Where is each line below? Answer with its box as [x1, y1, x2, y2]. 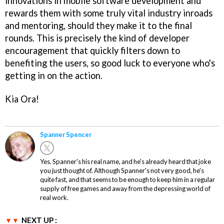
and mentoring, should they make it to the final [5, 19, 192, 31]
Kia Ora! [5, 93, 39, 104]
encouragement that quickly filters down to [5, 44, 180, 56]
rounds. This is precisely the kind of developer [5, 32, 189, 43]
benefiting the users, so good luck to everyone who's [5, 57, 215, 68]
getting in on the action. [5, 69, 102, 81]
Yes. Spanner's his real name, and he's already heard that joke [40, 157, 211, 166]
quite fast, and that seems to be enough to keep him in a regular [40, 175, 215, 184]
